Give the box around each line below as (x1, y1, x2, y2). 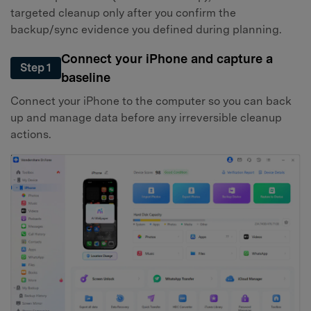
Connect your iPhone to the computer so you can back (10, 94, 292, 108)
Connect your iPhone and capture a (61, 51, 273, 66)
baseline (61, 69, 110, 85)
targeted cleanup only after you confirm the (10, 6, 236, 19)
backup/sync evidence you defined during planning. (10, 22, 282, 36)
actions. (10, 128, 51, 142)
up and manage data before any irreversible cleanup (10, 111, 282, 125)
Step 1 (20, 60, 51, 74)
